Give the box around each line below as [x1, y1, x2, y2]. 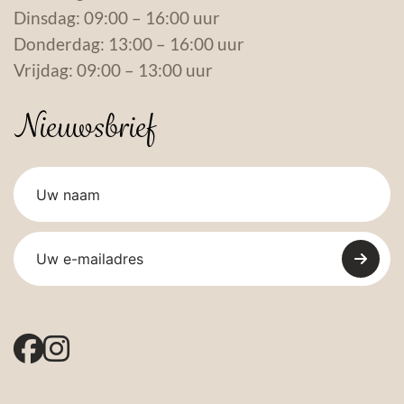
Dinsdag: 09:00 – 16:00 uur [14, 7, 220, 29]
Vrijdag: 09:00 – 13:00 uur [14, 60, 213, 81]
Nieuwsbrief [14, 106, 155, 149]
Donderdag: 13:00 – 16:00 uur [14, 33, 244, 55]
